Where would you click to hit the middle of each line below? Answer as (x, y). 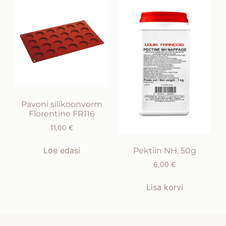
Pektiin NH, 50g (164, 151)
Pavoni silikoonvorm (62, 104)
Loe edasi (62, 151)
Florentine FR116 (62, 114)
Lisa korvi (164, 187)
